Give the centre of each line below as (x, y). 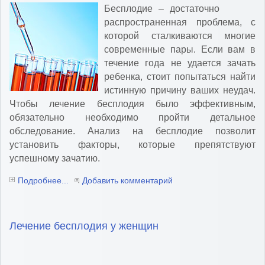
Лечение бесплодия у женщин (84, 226)
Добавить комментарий (127, 180)
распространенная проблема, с (180, 22)
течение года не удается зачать (180, 63)
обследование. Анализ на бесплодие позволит (132, 131)
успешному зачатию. (55, 159)
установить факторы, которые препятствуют (132, 145)
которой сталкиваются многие (180, 36)
